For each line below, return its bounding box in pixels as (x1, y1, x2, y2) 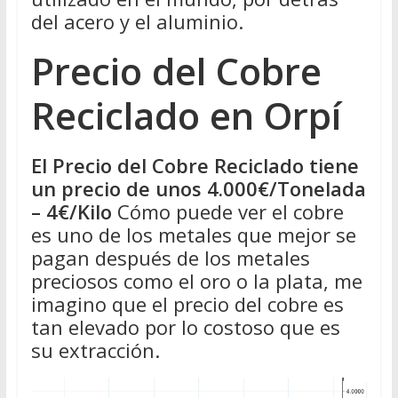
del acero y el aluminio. (30, 7, 243, 35)
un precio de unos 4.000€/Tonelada (30, 174, 366, 202)
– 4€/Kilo (30, 197, 112, 225)
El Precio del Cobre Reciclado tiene (30, 151, 359, 179)
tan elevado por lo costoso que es (30, 313, 340, 340)
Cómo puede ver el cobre (111, 197, 344, 225)
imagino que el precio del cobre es (30, 290, 344, 317)
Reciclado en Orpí (30, 89, 341, 140)
